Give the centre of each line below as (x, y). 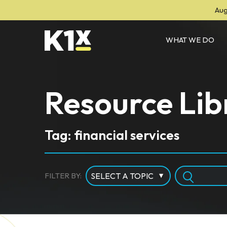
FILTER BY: (63, 176)
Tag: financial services (112, 135)
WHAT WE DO (190, 40)
